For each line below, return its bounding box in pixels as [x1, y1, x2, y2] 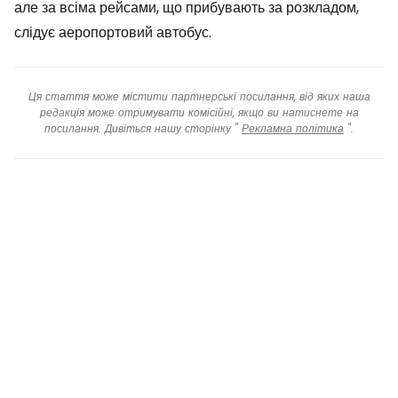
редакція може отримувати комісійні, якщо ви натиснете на [39, 104, 359, 120]
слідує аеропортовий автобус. [14, 21, 211, 43]
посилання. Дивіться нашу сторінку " [44, 120, 242, 136]
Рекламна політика [242, 120, 344, 136]
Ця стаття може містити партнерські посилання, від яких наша [28, 88, 370, 104]
